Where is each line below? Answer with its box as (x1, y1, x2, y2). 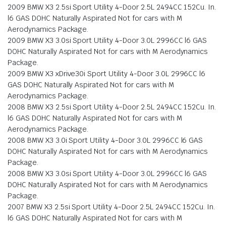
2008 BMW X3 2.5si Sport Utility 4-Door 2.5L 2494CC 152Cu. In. (8, 102, 216, 112)
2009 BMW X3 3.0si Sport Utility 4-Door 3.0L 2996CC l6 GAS (8, 36, 207, 45)
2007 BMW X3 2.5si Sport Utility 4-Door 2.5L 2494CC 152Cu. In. (8, 202, 215, 212)
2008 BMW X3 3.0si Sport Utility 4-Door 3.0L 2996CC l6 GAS (8, 169, 207, 179)
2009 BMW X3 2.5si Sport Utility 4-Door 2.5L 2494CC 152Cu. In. (8, 3, 216, 12)
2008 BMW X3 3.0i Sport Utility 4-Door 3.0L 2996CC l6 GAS (8, 136, 203, 145)
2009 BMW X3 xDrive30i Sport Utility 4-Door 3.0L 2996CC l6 (8, 69, 206, 79)
